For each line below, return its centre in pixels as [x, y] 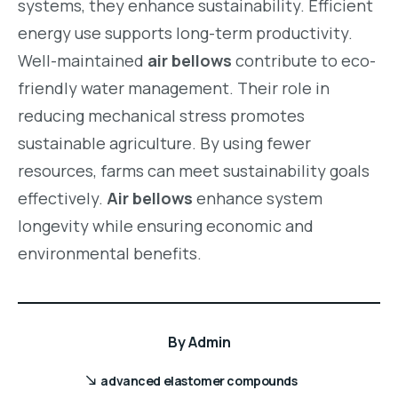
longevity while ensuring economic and [166, 226]
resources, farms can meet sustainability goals [194, 171]
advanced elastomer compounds [199, 381]
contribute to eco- [304, 61]
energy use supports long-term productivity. [185, 33]
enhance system [258, 199]
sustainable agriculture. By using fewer [164, 143]
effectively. [62, 199]
